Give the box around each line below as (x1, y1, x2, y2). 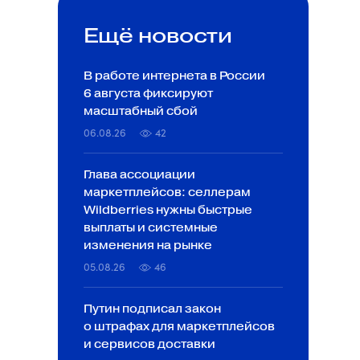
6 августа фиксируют (84, 87, 213, 100)
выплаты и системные (84, 221, 218, 235)
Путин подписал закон (84, 302, 221, 316)
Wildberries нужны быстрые (84, 203, 252, 217)
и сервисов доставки (84, 337, 215, 351)
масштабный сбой (84, 104, 198, 118)
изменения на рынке (84, 239, 212, 252)
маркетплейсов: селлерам (84, 186, 251, 199)
